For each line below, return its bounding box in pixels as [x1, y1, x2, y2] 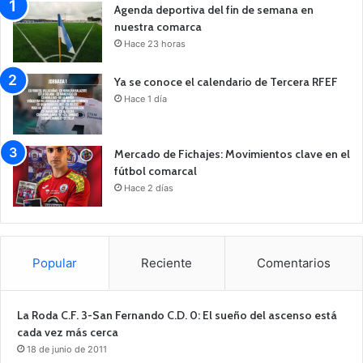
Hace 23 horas [124, 37, 186, 49]
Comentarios [256, 254, 331, 271]
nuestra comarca [114, 19, 202, 34]
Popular [32, 254, 78, 271]
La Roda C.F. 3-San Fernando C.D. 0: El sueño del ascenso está [17, 307, 337, 322]
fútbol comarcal [114, 163, 197, 178]
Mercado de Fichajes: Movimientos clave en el [114, 146, 350, 161]
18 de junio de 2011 [27, 343, 107, 355]
